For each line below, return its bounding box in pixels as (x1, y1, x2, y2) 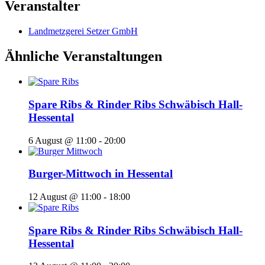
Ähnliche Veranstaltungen (5, 49, 162, 64)
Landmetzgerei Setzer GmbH (28, 26, 138, 37)
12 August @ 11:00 (28, 191, 101, 202)
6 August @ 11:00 (28, 135, 96, 146)
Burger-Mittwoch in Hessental (28, 167, 173, 180)
